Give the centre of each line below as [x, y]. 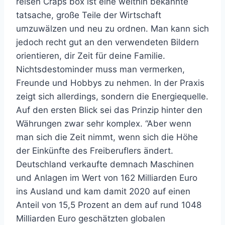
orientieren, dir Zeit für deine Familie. [91, 56]
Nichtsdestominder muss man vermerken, [100, 69]
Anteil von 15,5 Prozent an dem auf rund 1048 [109, 205]
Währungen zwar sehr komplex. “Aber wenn [104, 124]
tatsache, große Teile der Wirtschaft [89, 15]
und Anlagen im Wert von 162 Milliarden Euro [107, 178]
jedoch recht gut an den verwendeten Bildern [107, 42]
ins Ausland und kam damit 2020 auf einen [103, 191]
